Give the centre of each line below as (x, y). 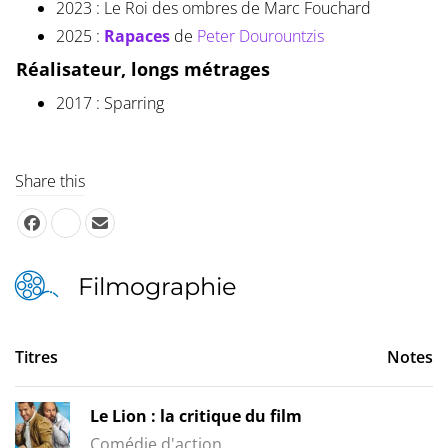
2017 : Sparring (109, 103)
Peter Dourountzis (260, 36)
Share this (50, 181)
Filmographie (157, 287)
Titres (36, 357)
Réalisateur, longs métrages (142, 69)
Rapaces (136, 36)
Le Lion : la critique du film (196, 416)
